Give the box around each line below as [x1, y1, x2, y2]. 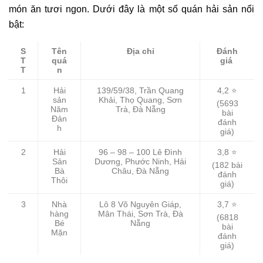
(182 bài [212, 161, 242, 170]
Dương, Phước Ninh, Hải [95, 157, 186, 167]
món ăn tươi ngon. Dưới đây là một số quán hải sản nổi [9, 4, 254, 15]
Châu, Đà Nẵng [112, 167, 169, 176]
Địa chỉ [126, 47, 154, 56]
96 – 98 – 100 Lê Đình [99, 148, 182, 157]
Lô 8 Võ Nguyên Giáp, [99, 200, 181, 210]
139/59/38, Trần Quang [97, 86, 184, 96]
